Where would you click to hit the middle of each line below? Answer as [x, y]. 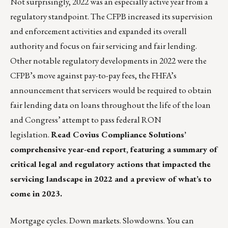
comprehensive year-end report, [69, 149]
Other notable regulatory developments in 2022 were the [108, 60]
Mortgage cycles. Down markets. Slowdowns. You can [102, 220]
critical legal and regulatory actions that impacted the [110, 164]
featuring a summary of [173, 149]
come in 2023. [36, 193]
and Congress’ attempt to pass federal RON [86, 119]
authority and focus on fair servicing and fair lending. [104, 46]
